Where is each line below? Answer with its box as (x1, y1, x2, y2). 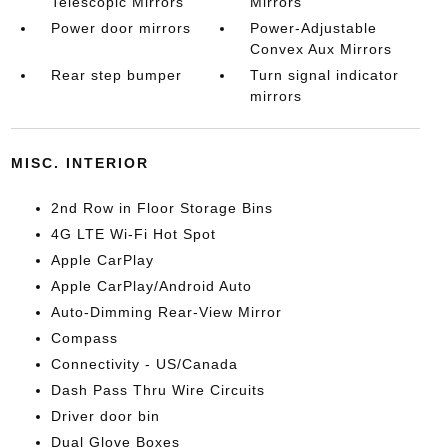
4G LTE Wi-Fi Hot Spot (50, 226, 216, 243)
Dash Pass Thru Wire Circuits (50, 382, 265, 399)
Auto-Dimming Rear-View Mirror (50, 304, 282, 321)
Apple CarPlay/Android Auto (50, 278, 252, 295)
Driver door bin (50, 408, 160, 425)
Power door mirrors (50, 20, 191, 37)
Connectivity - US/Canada (50, 356, 238, 373)
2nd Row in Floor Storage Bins (50, 200, 273, 217)
